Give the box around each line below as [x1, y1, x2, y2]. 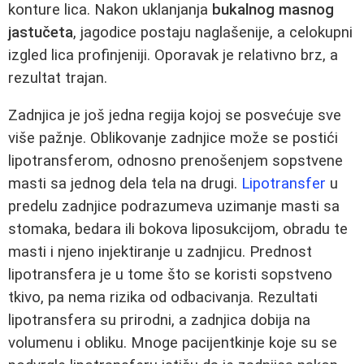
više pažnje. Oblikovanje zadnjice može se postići [8, 129, 338, 148]
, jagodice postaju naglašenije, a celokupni [73, 23, 353, 41]
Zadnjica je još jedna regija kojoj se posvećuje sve [8, 106, 341, 125]
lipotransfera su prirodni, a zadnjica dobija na [8, 311, 310, 330]
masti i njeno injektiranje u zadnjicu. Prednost [8, 243, 312, 262]
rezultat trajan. [8, 68, 107, 87]
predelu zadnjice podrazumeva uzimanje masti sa [8, 197, 340, 216]
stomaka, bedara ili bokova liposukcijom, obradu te [8, 220, 348, 239]
